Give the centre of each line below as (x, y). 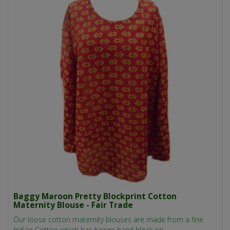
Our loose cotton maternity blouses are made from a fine (108, 220)
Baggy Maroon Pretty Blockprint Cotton (95, 196)
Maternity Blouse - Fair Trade (73, 205)
